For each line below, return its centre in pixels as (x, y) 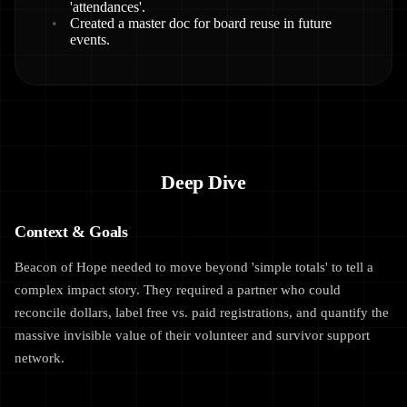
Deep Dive (203, 183)
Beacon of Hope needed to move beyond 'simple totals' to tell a (194, 267)
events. (90, 40)
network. (40, 357)
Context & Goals (71, 232)
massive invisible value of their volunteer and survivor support (192, 335)
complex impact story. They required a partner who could (178, 289)
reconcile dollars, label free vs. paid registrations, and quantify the (202, 312)
